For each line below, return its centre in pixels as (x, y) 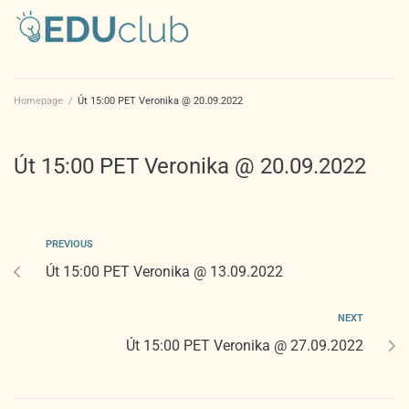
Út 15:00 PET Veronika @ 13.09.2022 (164, 271)
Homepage (38, 100)
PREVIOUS (69, 244)
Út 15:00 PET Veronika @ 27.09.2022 (245, 345)
